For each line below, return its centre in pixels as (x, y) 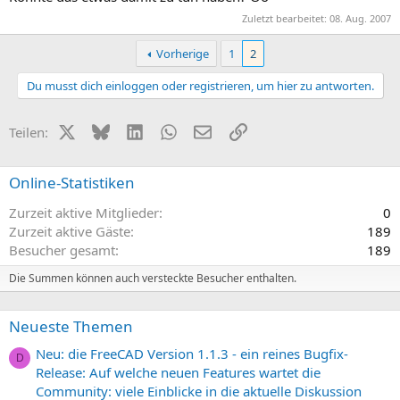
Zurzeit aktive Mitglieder (84, 212)
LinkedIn (169, 130)
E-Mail (229, 130)
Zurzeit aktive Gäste (70, 231)
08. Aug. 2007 (360, 18)
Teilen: (29, 132)
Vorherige (183, 53)
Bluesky (133, 130)
